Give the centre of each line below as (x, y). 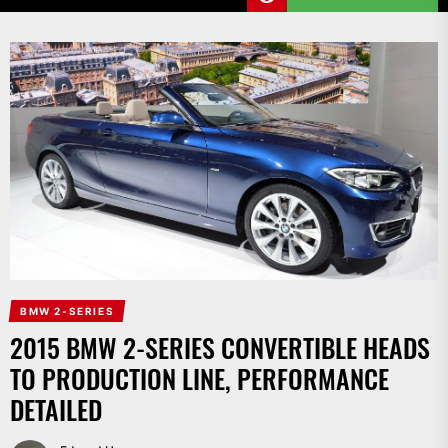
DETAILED (56, 409)
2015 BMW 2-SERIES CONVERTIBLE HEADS (220, 347)
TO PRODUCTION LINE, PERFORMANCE (199, 378)
